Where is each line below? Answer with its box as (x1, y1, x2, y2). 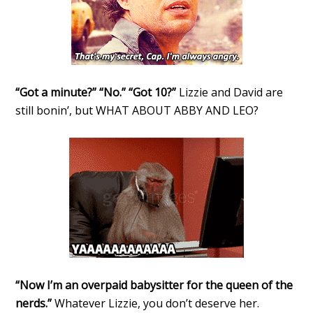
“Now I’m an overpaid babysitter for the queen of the (15, 277, 293, 293)
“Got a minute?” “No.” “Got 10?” (15, 85, 180, 101)
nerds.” (15, 296, 55, 312)
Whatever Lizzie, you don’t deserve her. (54, 296, 260, 312)
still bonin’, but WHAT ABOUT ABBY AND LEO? (15, 103, 259, 119)
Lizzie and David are (179, 85, 284, 101)
